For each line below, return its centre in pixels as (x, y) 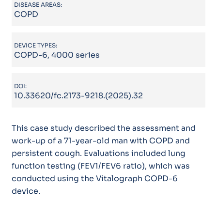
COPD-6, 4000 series (57, 55)
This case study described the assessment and (103, 128)
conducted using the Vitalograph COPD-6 (94, 178)
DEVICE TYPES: (36, 45)
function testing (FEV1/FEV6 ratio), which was (101, 166)
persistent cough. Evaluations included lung (98, 153)
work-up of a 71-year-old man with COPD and (101, 140)
